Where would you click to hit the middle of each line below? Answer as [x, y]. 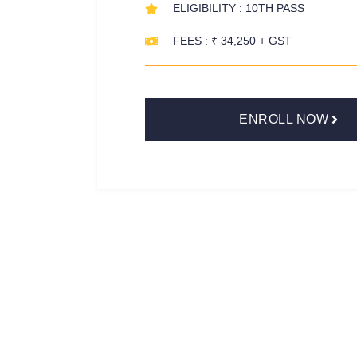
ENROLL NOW [284, 119]
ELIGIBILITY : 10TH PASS [239, 8]
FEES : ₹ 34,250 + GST [232, 41]
